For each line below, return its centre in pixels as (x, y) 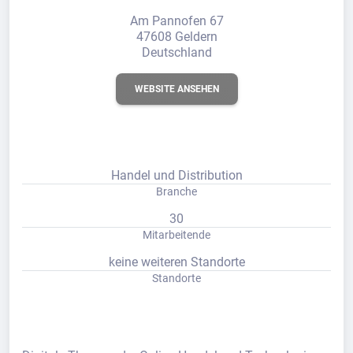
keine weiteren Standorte (176, 262)
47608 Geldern (176, 37)
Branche (176, 191)
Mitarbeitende (176, 235)
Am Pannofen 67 (176, 21)
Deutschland (176, 52)
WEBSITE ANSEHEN (176, 89)
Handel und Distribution (176, 175)
